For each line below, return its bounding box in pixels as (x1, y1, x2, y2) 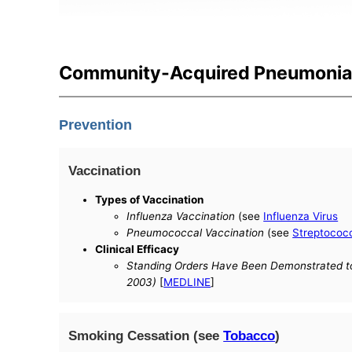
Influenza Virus (263, 210, 339, 223)
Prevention (59, 117, 133, 134)
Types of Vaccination (95, 193, 204, 207)
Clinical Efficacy (95, 243, 180, 256)
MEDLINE (163, 276, 211, 289)
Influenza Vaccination (126, 210, 236, 223)
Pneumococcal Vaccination (126, 226, 265, 240)
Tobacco (223, 327, 276, 343)
